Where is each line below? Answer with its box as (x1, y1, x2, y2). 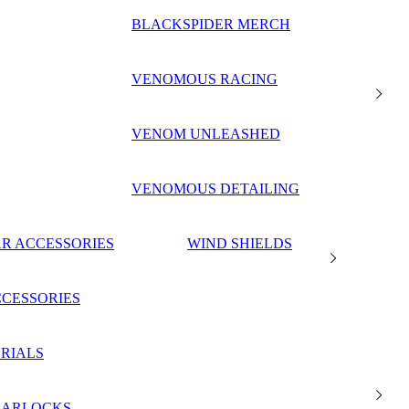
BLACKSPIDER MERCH (131, 16, 290, 33)
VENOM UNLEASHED (131, 126, 280, 142)
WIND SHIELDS (187, 236, 292, 252)
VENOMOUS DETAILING (131, 181, 299, 197)
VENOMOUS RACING (131, 71, 278, 88)
